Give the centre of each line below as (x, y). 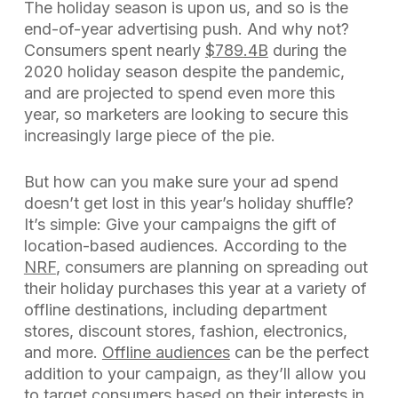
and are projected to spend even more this (179, 93)
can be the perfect (299, 352)
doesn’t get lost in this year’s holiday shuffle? (188, 203)
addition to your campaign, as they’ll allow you (195, 374)
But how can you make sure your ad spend (181, 182)
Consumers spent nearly (114, 50)
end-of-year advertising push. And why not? (186, 29)
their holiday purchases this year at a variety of (195, 288)
